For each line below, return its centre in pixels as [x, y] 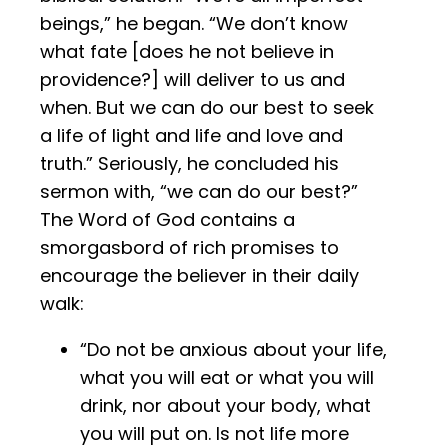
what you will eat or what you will [227, 378]
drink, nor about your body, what [225, 406]
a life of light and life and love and [191, 136]
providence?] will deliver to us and [192, 80]
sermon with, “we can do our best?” [199, 192]
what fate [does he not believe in [187, 52]
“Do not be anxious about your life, [233, 350]
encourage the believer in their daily [199, 276]
